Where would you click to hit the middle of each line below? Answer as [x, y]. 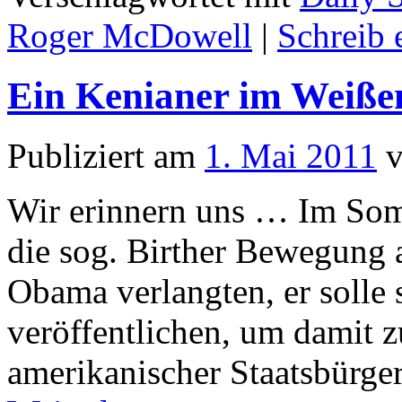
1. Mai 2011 [291, 155]
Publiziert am [101, 155]
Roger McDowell [130, 35]
